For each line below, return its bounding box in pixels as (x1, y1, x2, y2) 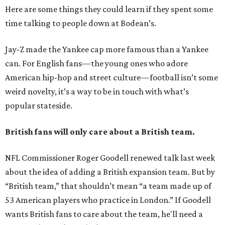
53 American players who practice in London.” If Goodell (5, 195, 211, 205)
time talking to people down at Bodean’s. (5, 18, 156, 28)
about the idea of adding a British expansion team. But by (5, 167, 215, 177)
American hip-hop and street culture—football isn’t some (5, 72, 218, 82)
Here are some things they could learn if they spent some (5, 4, 213, 14)
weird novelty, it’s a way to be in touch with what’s (5, 86, 189, 96)
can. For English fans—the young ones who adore (5, 58, 188, 68)
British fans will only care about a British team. (5, 127, 195, 137)
